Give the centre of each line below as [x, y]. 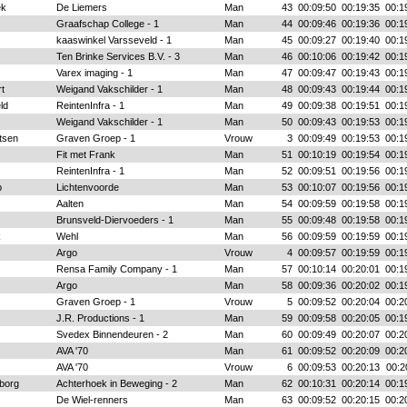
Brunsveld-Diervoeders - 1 [114, 220]
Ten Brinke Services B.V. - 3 [118, 56]
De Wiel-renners [92, 400]
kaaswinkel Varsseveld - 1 [114, 40]
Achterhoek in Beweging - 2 [116, 383]
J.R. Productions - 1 [100, 318]
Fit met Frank [85, 154]
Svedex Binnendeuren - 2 [112, 334]
